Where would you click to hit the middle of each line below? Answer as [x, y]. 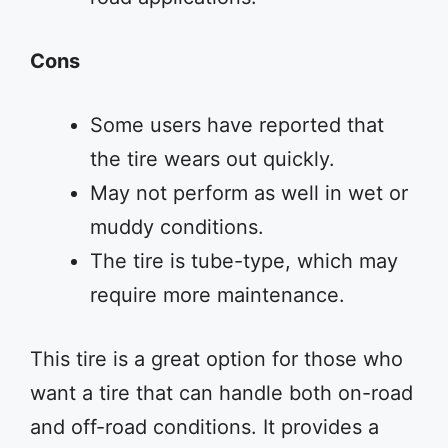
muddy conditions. [177, 227]
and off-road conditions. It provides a [204, 427]
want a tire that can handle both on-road [221, 393]
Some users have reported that [237, 125]
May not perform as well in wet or [249, 193]
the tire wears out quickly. [212, 159]
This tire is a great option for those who [216, 359]
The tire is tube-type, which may [244, 261]
